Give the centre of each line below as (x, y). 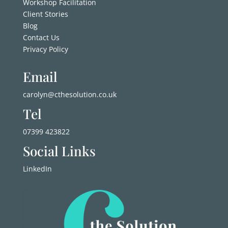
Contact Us (41, 38)
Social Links (59, 151)
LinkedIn (37, 169)
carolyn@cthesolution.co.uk (69, 95)
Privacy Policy (45, 49)
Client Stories (45, 14)
